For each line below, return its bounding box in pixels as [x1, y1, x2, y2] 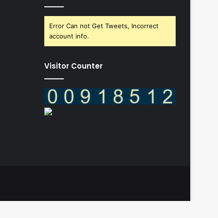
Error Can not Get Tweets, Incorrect [49, 22, 159, 30]
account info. [49, 32, 89, 40]
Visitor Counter [44, 61, 103, 71]
